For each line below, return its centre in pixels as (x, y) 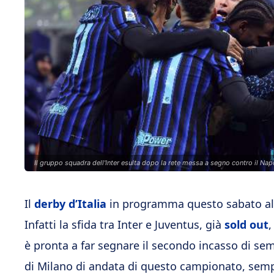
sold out (246, 224)
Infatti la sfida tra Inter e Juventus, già (124, 224)
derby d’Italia (70, 204)
